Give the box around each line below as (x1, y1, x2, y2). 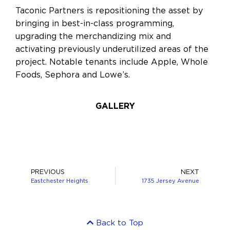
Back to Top (96, 218, 143, 226)
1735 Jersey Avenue (142, 178, 199, 184)
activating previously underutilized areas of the (15, 44, 208, 54)
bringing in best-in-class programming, (15, 18, 174, 28)
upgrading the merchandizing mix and (15, 31, 171, 41)
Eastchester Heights (31, 178, 88, 184)
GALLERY (95, 101, 135, 111)
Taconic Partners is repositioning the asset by (15, 6, 203, 15)
